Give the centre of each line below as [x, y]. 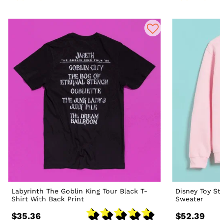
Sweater [190, 199]
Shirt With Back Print [48, 199]
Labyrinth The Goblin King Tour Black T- [80, 191]
